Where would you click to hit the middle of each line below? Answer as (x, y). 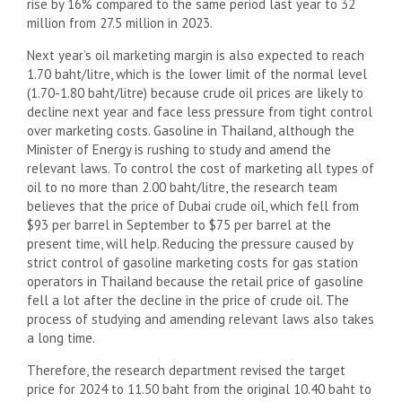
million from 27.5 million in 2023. (120, 22)
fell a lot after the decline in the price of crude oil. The (188, 300)
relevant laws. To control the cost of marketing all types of (201, 168)
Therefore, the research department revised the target (186, 370)
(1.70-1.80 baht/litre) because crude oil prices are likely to (195, 92)
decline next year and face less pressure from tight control (200, 111)
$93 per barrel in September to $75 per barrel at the (179, 224)
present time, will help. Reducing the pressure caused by (190, 243)
